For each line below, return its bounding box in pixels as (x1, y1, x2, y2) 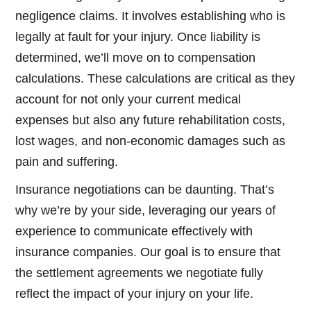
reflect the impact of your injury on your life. (15, 287, 254, 301)
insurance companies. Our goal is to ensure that (15, 245, 281, 260)
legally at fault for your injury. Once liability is (15, 30, 261, 44)
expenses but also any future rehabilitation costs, (15, 113, 286, 128)
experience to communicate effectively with (15, 224, 253, 239)
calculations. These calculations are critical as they (15, 72, 296, 86)
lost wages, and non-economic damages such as (15, 134, 286, 149)
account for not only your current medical (15, 92, 242, 107)
